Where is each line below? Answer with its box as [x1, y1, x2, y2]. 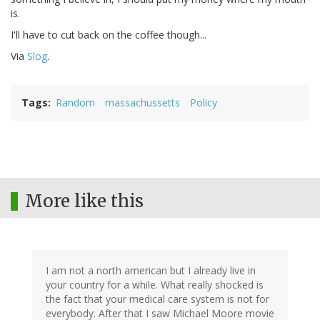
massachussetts [105, 96, 180, 110]
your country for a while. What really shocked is [46, 278, 264, 292]
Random [56, 96, 95, 110]
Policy [190, 96, 217, 110]
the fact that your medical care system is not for [46, 292, 269, 306]
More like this [25, 190, 144, 213]
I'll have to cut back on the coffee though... [11, 28, 206, 42]
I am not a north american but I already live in [46, 264, 256, 278]
